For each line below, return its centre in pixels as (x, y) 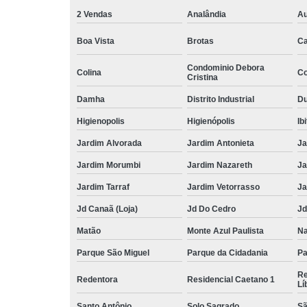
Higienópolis (211, 121)
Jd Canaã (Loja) (107, 209)
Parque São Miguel (113, 253)
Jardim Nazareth (220, 165)
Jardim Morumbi (109, 165)
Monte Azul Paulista (225, 231)
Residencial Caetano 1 (231, 280)
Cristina (202, 77)
